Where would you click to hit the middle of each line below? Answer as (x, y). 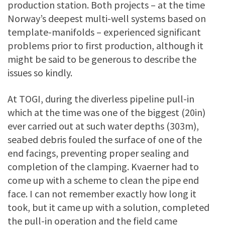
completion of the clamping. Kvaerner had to (103, 166)
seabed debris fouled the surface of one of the (105, 139)
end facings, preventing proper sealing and (98, 153)
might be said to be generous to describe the (102, 59)
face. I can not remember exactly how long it (102, 193)
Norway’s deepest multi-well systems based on (107, 18)
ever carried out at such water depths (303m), (103, 126)
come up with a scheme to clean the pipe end (103, 180)
